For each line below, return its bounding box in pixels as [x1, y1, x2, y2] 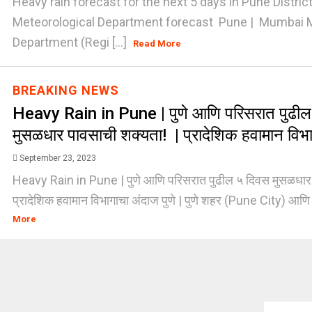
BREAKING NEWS [12, 83, 119, 97]
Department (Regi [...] [12, 35, 130, 49]
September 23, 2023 [19, 153, 96, 163]
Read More [133, 38, 182, 49]
